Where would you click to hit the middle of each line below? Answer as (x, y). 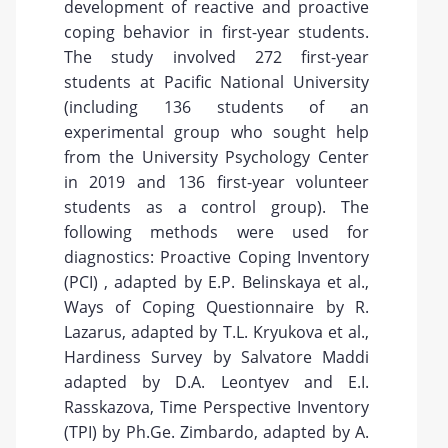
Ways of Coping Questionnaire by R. (216, 307)
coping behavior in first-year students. (216, 32)
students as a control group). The (216, 207)
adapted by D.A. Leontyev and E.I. (216, 382)
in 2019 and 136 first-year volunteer (216, 182)
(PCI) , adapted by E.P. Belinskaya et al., (216, 282)
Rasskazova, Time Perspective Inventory (216, 407)
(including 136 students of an (216, 107)
